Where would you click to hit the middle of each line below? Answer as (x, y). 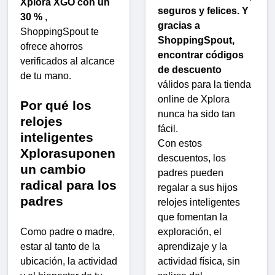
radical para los (68, 186)
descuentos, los (192, 158)
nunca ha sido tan (196, 114)
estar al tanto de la (60, 247)
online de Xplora (194, 99)
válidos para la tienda (204, 84)
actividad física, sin (199, 261)
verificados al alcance (68, 61)
